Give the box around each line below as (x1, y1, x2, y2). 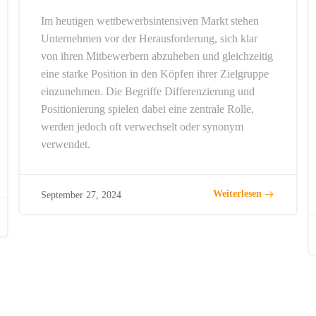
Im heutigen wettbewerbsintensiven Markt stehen (40, 14, 259, 27)
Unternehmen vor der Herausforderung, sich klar (40, 32, 257, 44)
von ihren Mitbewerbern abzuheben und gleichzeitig (40, 49, 273, 62)
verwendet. (40, 138, 90, 150)
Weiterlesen (213, 188, 262, 200)
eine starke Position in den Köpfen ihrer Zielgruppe (40, 67, 269, 80)
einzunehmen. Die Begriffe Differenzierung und (40, 85, 255, 97)
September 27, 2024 (40, 189, 121, 200)
